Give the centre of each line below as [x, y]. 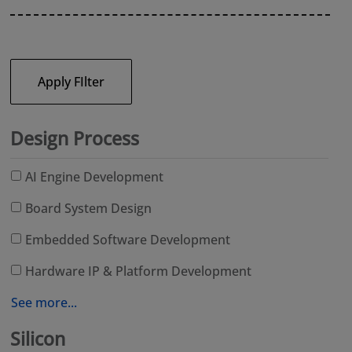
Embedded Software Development [128, 240]
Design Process [75, 139]
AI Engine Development [95, 177]
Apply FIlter [71, 82]
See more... [44, 303]
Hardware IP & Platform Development [139, 271]
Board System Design [89, 209]
